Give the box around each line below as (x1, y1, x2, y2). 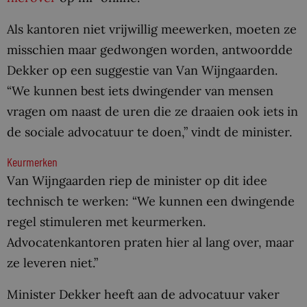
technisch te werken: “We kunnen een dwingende (7, 193, 295, 210)
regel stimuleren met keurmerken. (7, 214, 206, 230)
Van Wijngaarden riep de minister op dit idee (7, 173, 267, 189)
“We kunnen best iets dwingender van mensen (7, 83, 273, 99)
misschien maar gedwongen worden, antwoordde (7, 42, 293, 58)
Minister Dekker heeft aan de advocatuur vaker (7, 286, 280, 302)
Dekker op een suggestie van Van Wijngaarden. (7, 62, 278, 79)
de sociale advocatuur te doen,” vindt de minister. (7, 124, 292, 140)
